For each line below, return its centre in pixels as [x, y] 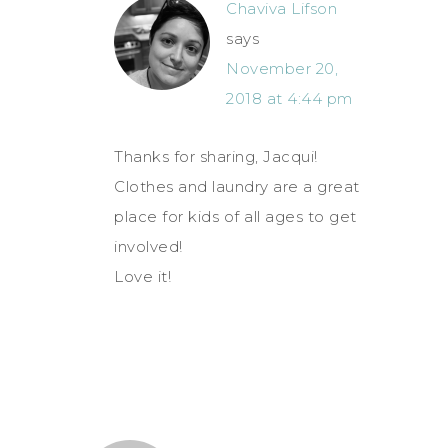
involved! [148, 246]
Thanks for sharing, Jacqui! [216, 156]
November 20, [282, 68]
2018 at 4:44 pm [289, 98]
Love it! [142, 276]
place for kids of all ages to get [235, 216]
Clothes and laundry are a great [237, 186]
